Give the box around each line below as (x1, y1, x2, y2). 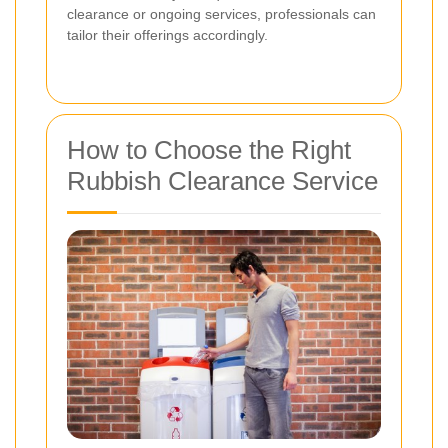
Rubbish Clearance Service (67, 166, 378, 197)
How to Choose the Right (67, 135, 351, 166)
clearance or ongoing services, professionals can (67, 6, 376, 23)
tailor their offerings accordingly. (67, 27, 268, 44)
